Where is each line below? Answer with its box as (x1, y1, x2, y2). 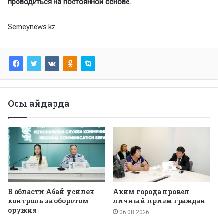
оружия (8, 205, 37, 215)
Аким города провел (113, 187, 189, 197)
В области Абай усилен (8, 187, 95, 197)
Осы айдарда (8, 97, 70, 109)
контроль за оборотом (8, 196, 89, 206)
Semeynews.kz (8, 22, 55, 31)
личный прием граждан (113, 196, 206, 206)
